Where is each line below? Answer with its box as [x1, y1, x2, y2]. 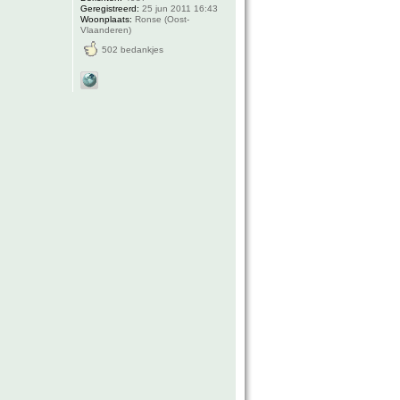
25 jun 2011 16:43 [139, 4, 219, 13]
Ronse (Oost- [132, 14, 190, 24]
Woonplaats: [80, 14, 133, 24]
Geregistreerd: [80, 4, 140, 13]
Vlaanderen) [80, 25, 132, 35]
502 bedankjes [102, 45, 164, 54]
